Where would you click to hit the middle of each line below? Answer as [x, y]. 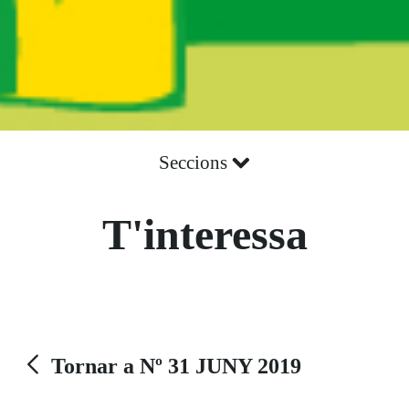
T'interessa [204, 234]
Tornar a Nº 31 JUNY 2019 [176, 366]
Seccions [195, 162]
